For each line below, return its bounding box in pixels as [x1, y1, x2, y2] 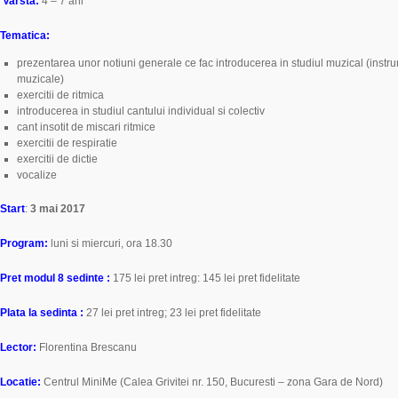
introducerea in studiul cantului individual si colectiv [17, 105, 266, 117]
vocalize [17, 169, 58, 181]
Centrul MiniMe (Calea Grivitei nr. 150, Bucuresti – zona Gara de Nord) [44, 376, 383, 388]
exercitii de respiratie [17, 137, 118, 149]
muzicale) [17, 73, 65, 85]
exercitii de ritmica [17, 89, 105, 101]
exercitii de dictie [17, 153, 99, 165]
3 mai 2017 [30, 203, 85, 215]
